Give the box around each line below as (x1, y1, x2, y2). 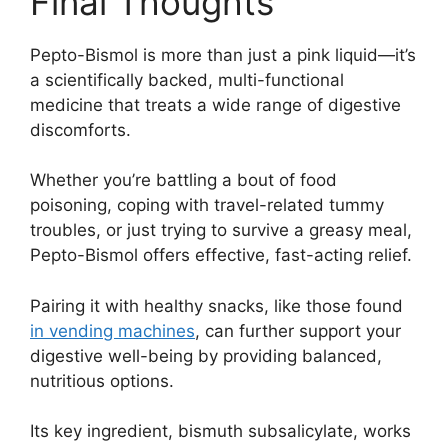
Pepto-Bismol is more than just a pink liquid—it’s (30, 44, 416, 65)
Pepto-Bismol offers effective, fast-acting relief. (30, 245, 412, 266)
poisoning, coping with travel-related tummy (30, 195, 384, 216)
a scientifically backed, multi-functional (30, 69, 344, 90)
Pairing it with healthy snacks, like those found (30, 295, 403, 316)
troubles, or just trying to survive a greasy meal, (30, 220, 412, 241)
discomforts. (30, 119, 131, 140)
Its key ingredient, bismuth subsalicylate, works (30, 421, 411, 442)
